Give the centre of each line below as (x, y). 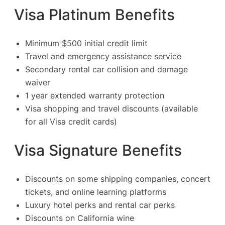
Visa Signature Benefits (98, 150)
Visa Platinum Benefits (94, 15)
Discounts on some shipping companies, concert (118, 179)
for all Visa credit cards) (71, 122)
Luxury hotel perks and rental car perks (100, 205)
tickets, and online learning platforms (96, 192)
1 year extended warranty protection (95, 95)
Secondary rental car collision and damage (106, 69)
